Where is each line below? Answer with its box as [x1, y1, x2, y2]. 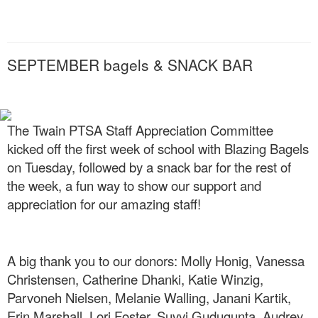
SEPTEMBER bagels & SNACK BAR [7, 53, 253, 75]
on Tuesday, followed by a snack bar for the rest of [7, 158, 291, 177]
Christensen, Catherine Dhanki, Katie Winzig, [7, 270, 263, 289]
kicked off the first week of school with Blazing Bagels [7, 139, 309, 158]
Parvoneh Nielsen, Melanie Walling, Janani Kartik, [7, 288, 291, 307]
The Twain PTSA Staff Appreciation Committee [7, 121, 273, 140]
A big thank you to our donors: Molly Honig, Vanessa [7, 251, 305, 270]
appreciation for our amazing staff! [7, 194, 201, 214]
